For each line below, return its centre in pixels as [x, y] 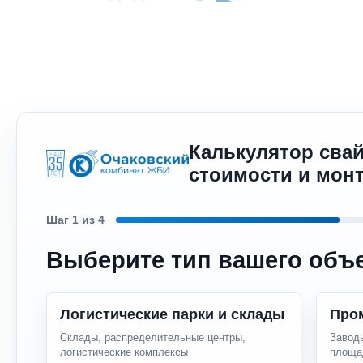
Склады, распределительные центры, [153, 337]
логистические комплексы [124, 352]
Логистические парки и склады [172, 314]
